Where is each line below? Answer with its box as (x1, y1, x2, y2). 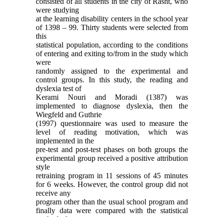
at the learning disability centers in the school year (36, 14, 188, 23)
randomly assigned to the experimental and (36, 66, 188, 75)
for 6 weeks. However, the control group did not (36, 180, 188, 188)
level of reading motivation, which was (36, 127, 188, 136)
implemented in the (36, 136, 94, 145)
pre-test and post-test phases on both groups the (36, 145, 188, 154)
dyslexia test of (36, 84, 82, 93)
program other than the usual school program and (36, 197, 188, 206)
